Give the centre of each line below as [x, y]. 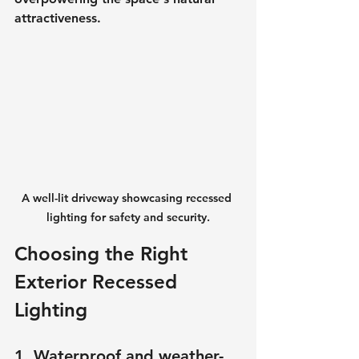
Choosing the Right [104, 253]
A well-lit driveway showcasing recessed [128, 198]
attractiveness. [58, 18]
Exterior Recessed [99, 281]
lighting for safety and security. [128, 217]
